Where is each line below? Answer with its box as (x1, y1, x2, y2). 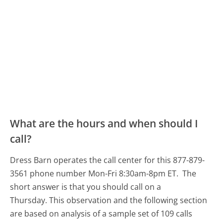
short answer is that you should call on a (10, 181, 162, 193)
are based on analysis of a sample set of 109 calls (10, 208, 193, 220)
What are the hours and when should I (10, 116, 198, 131)
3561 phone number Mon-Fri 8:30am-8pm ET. (10, 168, 181, 179)
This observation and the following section (49, 195, 208, 206)
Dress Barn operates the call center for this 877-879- (10, 155, 205, 166)
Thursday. (10, 195, 48, 206)
